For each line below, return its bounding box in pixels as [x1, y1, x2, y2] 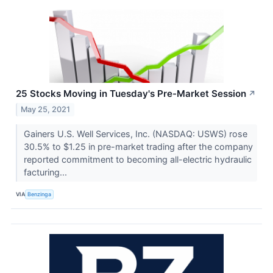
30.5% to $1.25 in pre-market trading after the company [23, 141, 253, 152]
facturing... [23, 167, 69, 178]
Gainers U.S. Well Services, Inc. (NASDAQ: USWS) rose [23, 129, 247, 140]
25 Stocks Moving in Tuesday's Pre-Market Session [16, 88, 246, 100]
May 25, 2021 [21, 105, 71, 115]
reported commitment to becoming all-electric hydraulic [23, 154, 252, 165]
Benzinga [27, 190, 52, 197]
